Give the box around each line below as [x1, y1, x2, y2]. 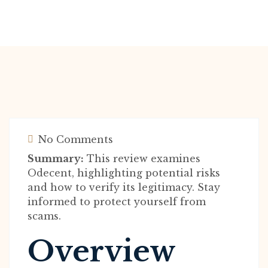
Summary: [28, 153, 84, 165]
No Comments [35, 133, 113, 145]
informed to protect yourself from [28, 196, 206, 208]
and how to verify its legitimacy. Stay [28, 181, 220, 193]
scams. [28, 210, 61, 222]
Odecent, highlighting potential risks [28, 167, 220, 179]
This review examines [84, 153, 200, 165]
